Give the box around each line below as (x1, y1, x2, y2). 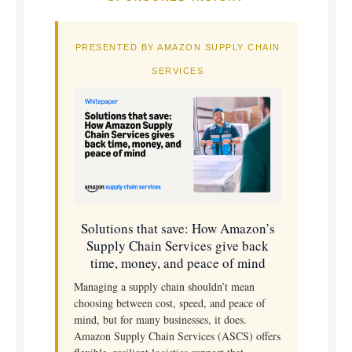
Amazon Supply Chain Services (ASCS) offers (74, 328, 280, 343)
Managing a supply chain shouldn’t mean (74, 278, 255, 294)
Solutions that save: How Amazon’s (80, 218, 275, 237)
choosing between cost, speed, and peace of (74, 295, 266, 310)
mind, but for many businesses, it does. (74, 311, 247, 327)
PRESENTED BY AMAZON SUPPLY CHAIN (75, 42, 280, 53)
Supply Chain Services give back (86, 236, 269, 255)
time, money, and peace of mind (90, 253, 266, 272)
